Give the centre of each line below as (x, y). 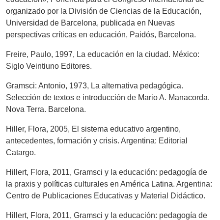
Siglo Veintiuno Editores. (49, 66)
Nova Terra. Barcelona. (46, 109)
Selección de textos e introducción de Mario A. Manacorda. (108, 97)
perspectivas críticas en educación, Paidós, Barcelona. (101, 34)
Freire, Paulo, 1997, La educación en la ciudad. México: (103, 54)
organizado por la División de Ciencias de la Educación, (104, 11)
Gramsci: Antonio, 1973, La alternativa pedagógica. (95, 85)
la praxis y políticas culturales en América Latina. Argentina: (109, 184)
